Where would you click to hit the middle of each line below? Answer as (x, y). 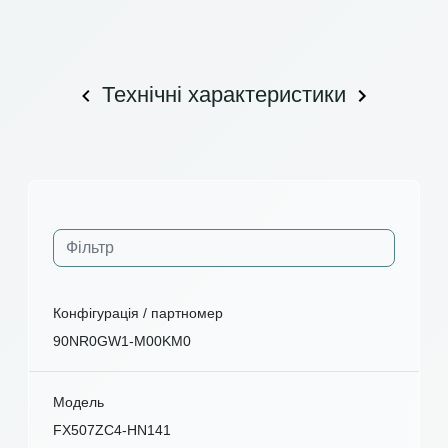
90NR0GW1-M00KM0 (122, 340)
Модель (78, 401)
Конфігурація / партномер (138, 312)
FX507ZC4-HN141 (112, 429)
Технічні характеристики (224, 94)
